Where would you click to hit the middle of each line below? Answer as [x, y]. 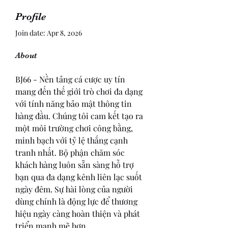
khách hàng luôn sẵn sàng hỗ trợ [76, 165]
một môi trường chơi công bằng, [75, 128]
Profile [31, 17]
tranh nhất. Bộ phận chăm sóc [71, 152]
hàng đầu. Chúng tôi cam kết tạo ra [80, 116]
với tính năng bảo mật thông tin [75, 104]
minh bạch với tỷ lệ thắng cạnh [73, 140]
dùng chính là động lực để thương [77, 201]
